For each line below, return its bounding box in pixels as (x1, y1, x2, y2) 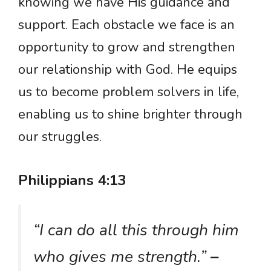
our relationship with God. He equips (18, 60, 237, 79)
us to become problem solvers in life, (18, 83, 239, 101)
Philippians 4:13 (18, 171, 126, 190)
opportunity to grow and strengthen (18, 38, 235, 56)
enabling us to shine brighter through (18, 105, 243, 123)
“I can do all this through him (33, 219, 239, 241)
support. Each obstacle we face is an (18, 16, 235, 34)
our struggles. (18, 128, 102, 146)
